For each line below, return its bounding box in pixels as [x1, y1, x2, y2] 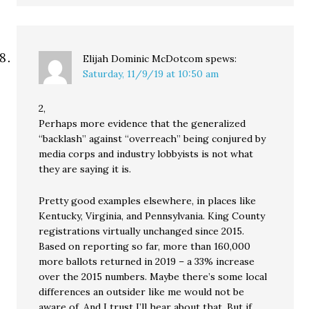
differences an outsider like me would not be [39, 286, 245, 299]
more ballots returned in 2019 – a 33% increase [39, 255, 255, 268]
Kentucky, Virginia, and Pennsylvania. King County [39, 210, 266, 223]
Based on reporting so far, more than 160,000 [39, 240, 251, 253]
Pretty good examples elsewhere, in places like [39, 195, 257, 208]
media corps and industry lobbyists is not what [39, 148, 254, 161]
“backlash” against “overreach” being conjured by [39, 132, 266, 146]
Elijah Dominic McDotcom [83, 52, 203, 66]
